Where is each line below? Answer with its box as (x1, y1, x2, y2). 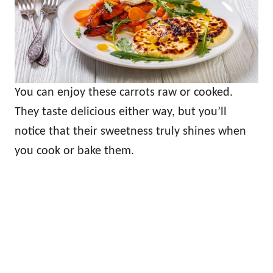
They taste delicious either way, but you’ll (15, 105, 227, 118)
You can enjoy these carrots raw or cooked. (15, 86, 233, 99)
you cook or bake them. (15, 144, 134, 157)
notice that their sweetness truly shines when (15, 125, 246, 138)
